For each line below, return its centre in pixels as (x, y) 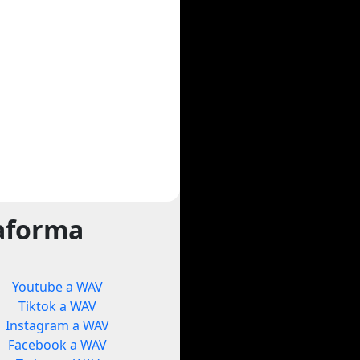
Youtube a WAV (58, 287)
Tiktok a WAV (58, 307)
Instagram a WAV (58, 326)
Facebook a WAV (58, 345)
